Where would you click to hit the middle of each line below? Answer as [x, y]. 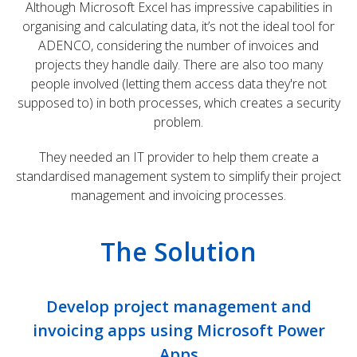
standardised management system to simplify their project [178, 176]
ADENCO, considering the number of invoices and [178, 45]
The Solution [178, 251]
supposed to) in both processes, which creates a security [178, 103]
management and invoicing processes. [178, 195]
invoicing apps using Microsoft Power [178, 330]
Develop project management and [178, 306]
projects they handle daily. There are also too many [178, 65]
